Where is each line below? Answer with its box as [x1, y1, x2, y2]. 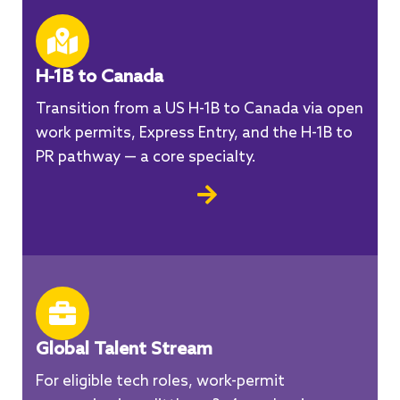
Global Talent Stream [36, 339, 212, 362]
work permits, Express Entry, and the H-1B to [36, 124, 353, 144]
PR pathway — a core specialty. [36, 148, 256, 168]
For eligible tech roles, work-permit [36, 372, 285, 392]
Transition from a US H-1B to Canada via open [36, 100, 363, 120]
